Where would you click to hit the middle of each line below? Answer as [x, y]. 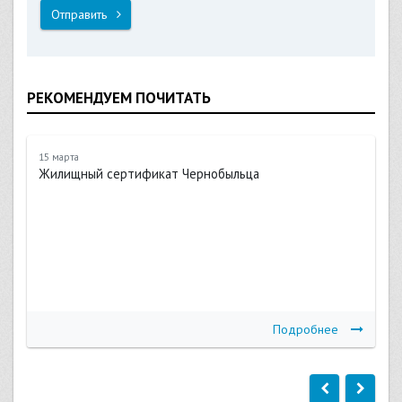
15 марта [59, 157]
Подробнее [305, 329]
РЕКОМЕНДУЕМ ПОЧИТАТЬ [119, 98]
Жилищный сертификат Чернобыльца [149, 173]
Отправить [80, 14]
